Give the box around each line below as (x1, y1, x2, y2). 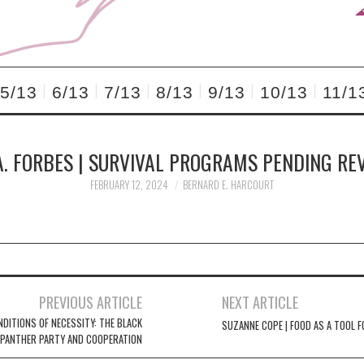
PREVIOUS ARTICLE (39, 291, 142, 313)
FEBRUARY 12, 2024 (90, 177, 168, 193)
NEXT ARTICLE (222, 291, 298, 313)
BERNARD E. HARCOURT (183, 177, 274, 193)
